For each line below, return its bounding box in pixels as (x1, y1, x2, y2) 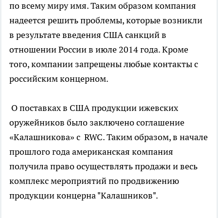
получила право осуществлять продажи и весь (9, 161, 198, 172)
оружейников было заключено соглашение (9, 117, 184, 128)
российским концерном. (9, 73, 109, 85)
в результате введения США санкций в (9, 29, 166, 41)
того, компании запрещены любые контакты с (9, 58, 198, 70)
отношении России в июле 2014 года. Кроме (9, 44, 188, 55)
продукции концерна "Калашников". (9, 190, 158, 201)
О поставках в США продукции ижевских (9, 102, 178, 114)
